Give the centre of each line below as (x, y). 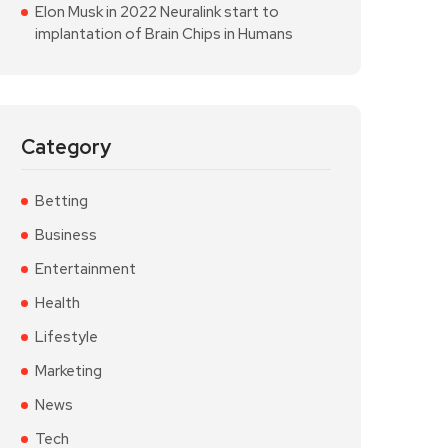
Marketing (68, 371)
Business (66, 235)
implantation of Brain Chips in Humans (164, 34)
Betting (61, 201)
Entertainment (85, 269)
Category (66, 147)
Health (57, 303)
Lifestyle (66, 337)
